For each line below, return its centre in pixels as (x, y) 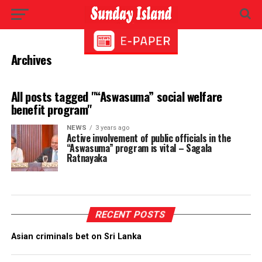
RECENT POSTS (131, 214)
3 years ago (112, 128)
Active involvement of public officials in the (149, 138)
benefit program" (51, 109)
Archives (31, 59)
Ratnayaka (87, 158)
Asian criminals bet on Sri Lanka (76, 237)
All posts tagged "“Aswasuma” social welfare (116, 96)
